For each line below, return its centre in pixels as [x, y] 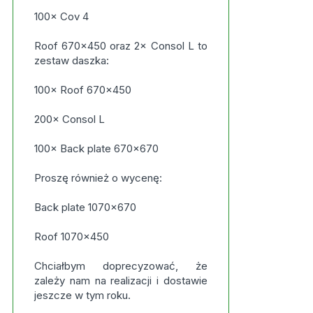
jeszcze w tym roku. [82, 295]
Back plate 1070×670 [85, 207]
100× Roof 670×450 [82, 90]
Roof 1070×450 [71, 236]
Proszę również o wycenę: [98, 178]
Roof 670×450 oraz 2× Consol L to [121, 46]
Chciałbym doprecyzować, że [121, 266]
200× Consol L [69, 119]
